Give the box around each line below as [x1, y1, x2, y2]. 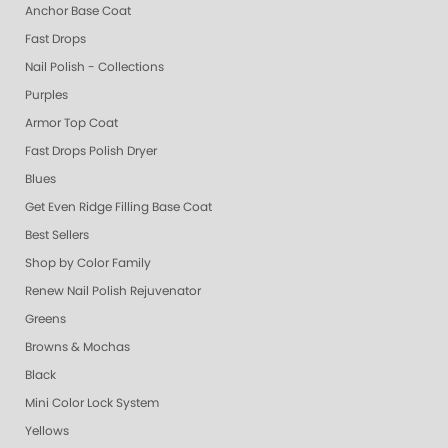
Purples [25, 89, 68, 102]
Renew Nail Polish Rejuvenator [25, 285, 201, 298]
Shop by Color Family [25, 257, 151, 270]
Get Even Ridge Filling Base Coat [25, 201, 212, 214]
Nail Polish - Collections [25, 61, 164, 74]
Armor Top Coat [25, 117, 118, 130]
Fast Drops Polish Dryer [25, 145, 157, 158]
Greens [25, 313, 66, 326]
